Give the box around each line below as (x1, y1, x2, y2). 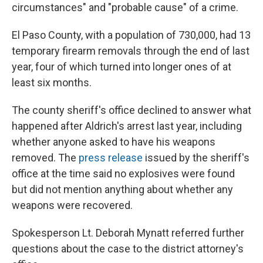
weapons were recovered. (12, 199, 133, 212)
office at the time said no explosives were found (12, 167, 235, 180)
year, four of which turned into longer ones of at (12, 60, 231, 73)
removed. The (12, 151, 79, 164)
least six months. (12, 76, 92, 89)
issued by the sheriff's (143, 151, 249, 164)
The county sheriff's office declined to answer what (12, 104, 251, 117)
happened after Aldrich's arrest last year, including (12, 120, 242, 133)
